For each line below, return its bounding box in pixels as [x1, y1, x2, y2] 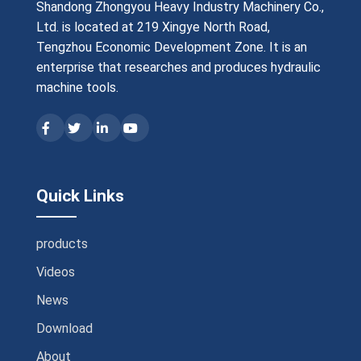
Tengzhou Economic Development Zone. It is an [35, 39, 307, 55]
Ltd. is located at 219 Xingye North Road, [35, 19, 270, 35]
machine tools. [35, 80, 118, 95]
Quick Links [35, 185, 124, 205]
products [35, 235, 88, 251]
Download [35, 320, 93, 336]
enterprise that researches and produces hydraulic [35, 60, 321, 75]
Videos [35, 263, 75, 280]
